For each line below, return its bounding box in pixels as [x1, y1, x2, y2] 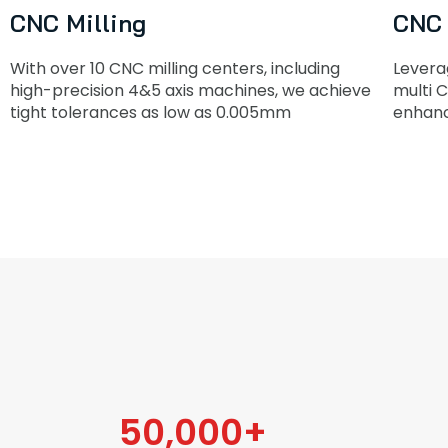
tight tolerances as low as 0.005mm [10, 100, 291, 124]
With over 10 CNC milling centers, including [10, 56, 340, 80]
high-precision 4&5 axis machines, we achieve [10, 78, 371, 102]
